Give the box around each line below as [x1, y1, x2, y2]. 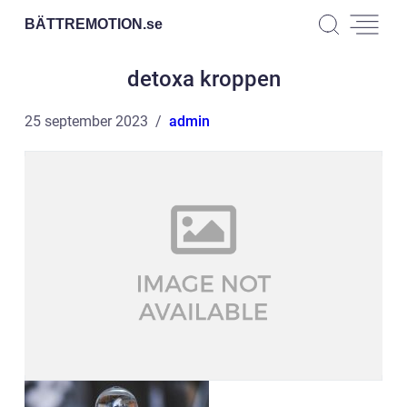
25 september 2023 [25, 113, 148, 130]
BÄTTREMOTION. [25, 15, 146, 32]
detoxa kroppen [126, 66, 281, 92]
